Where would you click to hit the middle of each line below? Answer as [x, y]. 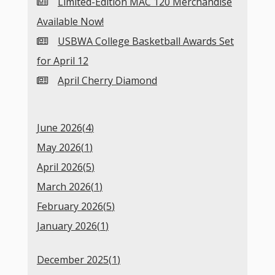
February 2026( [72, 207]
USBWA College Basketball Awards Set [146, 41]
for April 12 [63, 61]
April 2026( [61, 167]
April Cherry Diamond [107, 81]
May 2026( [60, 148]
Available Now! [70, 22]
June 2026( [61, 128]
